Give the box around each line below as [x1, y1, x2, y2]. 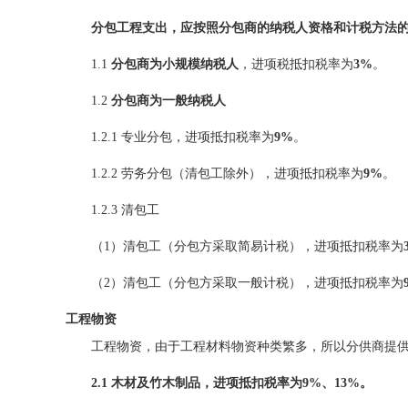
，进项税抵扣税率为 [239, 57, 353, 71]
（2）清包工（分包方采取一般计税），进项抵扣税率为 [91, 276, 403, 290]
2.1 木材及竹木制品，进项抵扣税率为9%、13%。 [91, 376, 372, 390]
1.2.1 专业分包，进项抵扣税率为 [91, 130, 274, 144]
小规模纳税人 [162, 57, 239, 71]
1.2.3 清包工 [91, 203, 159, 217]
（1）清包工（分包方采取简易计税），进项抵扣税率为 [91, 240, 403, 253]
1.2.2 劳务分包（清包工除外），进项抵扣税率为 [91, 167, 363, 180]
